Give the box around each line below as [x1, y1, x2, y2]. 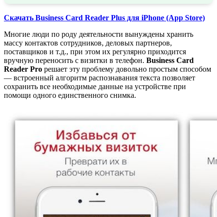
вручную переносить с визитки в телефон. [4, 56, 146, 64]
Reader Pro [4, 64, 42, 73]
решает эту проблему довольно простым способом [42, 64, 211, 73]
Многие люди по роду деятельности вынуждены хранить [4, 30, 193, 38]
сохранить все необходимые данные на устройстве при [4, 82, 186, 91]
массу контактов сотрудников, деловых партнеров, [4, 38, 172, 47]
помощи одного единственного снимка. [4, 91, 136, 99]
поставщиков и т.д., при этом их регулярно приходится [4, 47, 186, 56]
